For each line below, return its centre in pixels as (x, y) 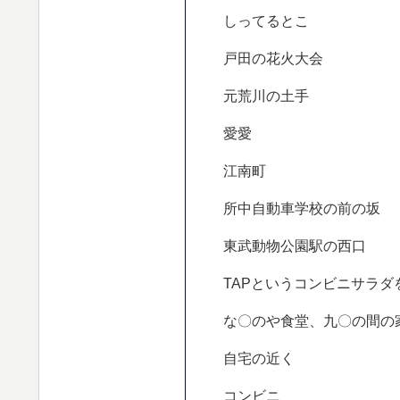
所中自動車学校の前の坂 (301, 208)
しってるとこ (266, 21)
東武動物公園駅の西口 (294, 245)
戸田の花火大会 (273, 58)
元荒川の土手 (266, 96)
